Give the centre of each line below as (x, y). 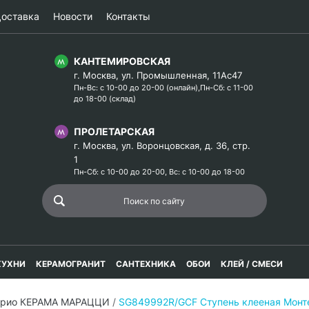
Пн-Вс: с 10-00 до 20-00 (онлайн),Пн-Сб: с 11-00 (163, 88)
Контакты (128, 16)
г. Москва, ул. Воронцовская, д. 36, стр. (162, 146)
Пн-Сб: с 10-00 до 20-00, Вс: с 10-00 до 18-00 (159, 172)
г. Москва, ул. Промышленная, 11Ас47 (158, 75)
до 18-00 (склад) (105, 99)
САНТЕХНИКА (146, 264)
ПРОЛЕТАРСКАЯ (114, 131)
